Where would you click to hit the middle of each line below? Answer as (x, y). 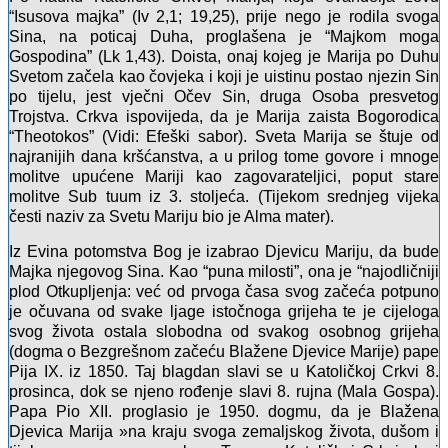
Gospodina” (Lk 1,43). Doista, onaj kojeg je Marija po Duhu (224, 57)
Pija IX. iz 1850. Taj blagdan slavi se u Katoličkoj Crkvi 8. (224, 372)
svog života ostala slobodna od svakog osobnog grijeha (224, 332)
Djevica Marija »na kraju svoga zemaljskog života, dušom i (224, 432)
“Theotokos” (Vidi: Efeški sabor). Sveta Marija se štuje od (224, 137)
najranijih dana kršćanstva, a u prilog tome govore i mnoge (224, 157)
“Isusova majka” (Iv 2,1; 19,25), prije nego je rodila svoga (224, 17)
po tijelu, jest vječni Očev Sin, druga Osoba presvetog (224, 97)
